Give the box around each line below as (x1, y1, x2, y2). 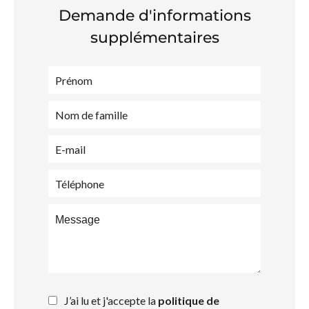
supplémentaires (90, 28, 219, 47)
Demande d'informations (58, 6, 251, 25)
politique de (158, 294, 219, 307)
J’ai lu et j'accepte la (64, 294, 158, 307)
